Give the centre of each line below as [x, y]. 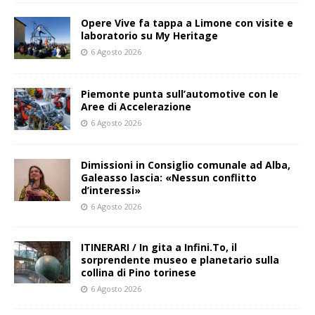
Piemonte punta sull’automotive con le [180, 94]
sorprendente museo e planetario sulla [180, 260]
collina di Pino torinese [139, 273]
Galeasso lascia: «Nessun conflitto [169, 178]
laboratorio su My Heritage [149, 36]
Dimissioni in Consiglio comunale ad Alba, [186, 165]
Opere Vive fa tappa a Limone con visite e [187, 23]
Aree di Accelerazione [136, 107]
